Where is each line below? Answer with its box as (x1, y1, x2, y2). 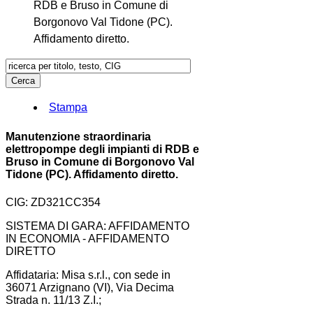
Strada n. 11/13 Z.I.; (6, 293, 101, 306)
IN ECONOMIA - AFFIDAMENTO (6, 232, 169, 245)
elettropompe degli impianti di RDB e (6, 143, 199, 156)
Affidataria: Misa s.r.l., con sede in (6, 268, 170, 281)
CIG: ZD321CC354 (6, 196, 101, 208)
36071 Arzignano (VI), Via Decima (6, 281, 174, 293)
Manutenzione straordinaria (6, 131, 151, 143)
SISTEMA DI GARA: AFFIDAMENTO (6, 219, 189, 232)
